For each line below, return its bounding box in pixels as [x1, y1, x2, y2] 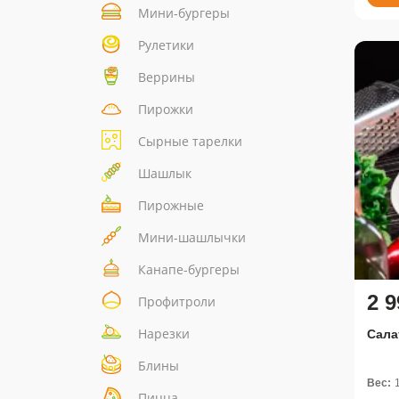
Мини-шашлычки [138, 229, 246, 247]
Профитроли [138, 293, 216, 311]
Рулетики [138, 37, 194, 54]
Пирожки [138, 101, 193, 118]
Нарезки [138, 325, 190, 343]
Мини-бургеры [138, 4, 230, 22]
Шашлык [138, 165, 191, 183]
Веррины [138, 69, 195, 86]
